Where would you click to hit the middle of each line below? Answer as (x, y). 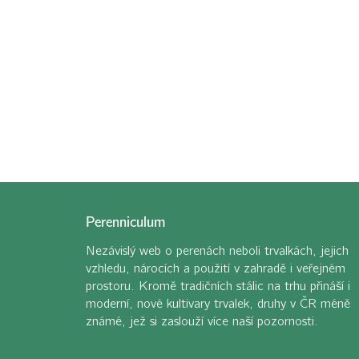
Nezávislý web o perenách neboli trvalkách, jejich (217, 250)
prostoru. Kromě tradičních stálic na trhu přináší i (218, 286)
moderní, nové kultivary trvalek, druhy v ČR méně (218, 303)
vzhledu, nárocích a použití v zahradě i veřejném (216, 268)
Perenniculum (126, 222)
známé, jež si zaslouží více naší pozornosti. (202, 321)
